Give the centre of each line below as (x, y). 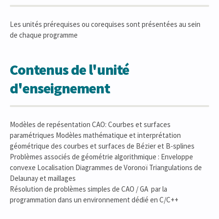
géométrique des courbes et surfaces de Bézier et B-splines (102, 146)
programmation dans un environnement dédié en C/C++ (94, 200)
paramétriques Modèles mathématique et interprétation (95, 135)
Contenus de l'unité (69, 69)
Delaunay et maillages (43, 178)
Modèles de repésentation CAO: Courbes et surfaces (90, 124)
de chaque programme (44, 35)
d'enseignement (60, 88)
